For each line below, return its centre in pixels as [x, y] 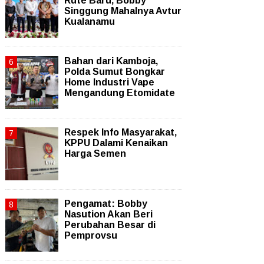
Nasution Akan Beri [108, 214]
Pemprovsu [91, 235]
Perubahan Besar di [110, 225]
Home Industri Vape [109, 82]
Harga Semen [95, 154]
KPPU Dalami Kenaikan [116, 143]
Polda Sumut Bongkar [115, 72]
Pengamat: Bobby [106, 204]
